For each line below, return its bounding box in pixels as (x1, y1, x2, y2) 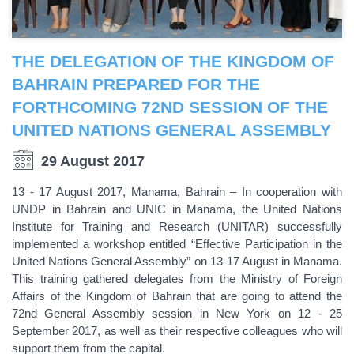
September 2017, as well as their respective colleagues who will (12, 323, 342, 337)
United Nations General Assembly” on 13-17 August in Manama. (12, 254, 342, 268)
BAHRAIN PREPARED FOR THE (12, 74, 260, 93)
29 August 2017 (40, 153, 145, 169)
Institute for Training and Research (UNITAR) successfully (12, 219, 342, 233)
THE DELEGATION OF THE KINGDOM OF (12, 51, 334, 70)
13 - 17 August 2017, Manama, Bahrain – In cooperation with (12, 184, 342, 198)
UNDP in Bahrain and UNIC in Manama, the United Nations (12, 201, 342, 216)
